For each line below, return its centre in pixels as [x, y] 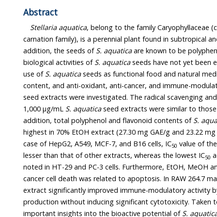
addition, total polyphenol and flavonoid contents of [108, 120]
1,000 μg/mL [44, 108]
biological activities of [59, 62]
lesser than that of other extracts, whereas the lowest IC [114, 155]
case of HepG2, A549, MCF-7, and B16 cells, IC [97, 143]
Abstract [40, 13]
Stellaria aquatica [59, 27]
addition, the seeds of [60, 50]
